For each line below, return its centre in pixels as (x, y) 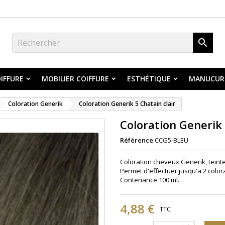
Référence (137, 140)
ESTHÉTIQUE (149, 79)
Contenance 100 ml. (150, 180)
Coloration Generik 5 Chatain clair (127, 104)
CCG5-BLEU (172, 140)
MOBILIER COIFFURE (75, 79)
